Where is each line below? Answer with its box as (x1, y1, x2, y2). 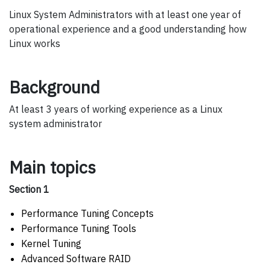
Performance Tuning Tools (21, 222, 136, 234)
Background (9, 75, 100, 98)
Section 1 (9, 183, 49, 195)
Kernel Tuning (21, 237, 81, 250)
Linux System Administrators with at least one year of (9, 8, 241, 20)
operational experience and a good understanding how (9, 22, 246, 35)
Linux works (9, 37, 60, 49)
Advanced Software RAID (21, 252, 131, 265)
